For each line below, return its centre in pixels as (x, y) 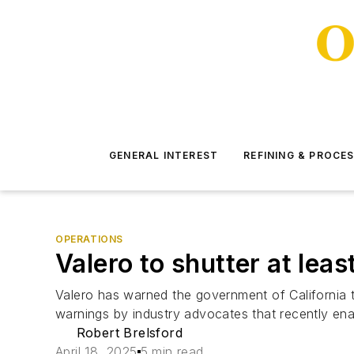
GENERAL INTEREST (164, 155)
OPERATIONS (89, 239)
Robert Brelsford (129, 333)
